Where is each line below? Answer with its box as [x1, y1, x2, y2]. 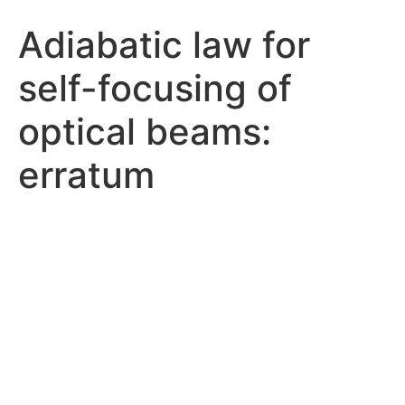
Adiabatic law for [18, 23, 310, 67]
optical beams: [18, 109, 271, 154]
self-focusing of [18, 66, 292, 110]
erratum [18, 153, 155, 197]
